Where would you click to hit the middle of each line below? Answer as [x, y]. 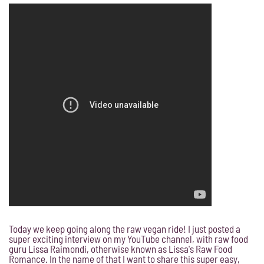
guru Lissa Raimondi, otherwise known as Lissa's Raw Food [121, 248]
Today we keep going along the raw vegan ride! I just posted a [125, 228]
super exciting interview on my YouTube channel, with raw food [128, 238]
